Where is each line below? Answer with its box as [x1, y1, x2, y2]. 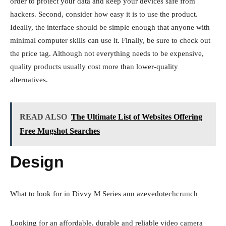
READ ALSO [20, 112, 67, 121]
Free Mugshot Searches [20, 126, 100, 135]
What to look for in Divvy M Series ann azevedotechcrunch [10, 189, 198, 198]
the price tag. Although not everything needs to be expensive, [10, 49, 204, 58]
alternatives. [10, 75, 48, 84]
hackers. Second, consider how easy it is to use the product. [10, 10, 198, 18]
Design [10, 152, 65, 171]
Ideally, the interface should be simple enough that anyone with [10, 23, 210, 31]
